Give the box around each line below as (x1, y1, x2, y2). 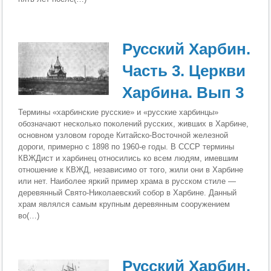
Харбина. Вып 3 (122, 83, 244, 102)
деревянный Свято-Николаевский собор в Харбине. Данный (18, 188, 237, 198)
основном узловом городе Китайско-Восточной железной (18, 131, 229, 140)
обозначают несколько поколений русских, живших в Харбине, (18, 119, 249, 129)
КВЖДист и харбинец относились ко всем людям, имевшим (18, 154, 239, 163)
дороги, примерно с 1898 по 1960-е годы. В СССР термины (18, 142, 235, 152)
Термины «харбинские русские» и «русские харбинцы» (18, 108, 219, 117)
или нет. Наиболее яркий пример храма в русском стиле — (18, 177, 237, 186)
